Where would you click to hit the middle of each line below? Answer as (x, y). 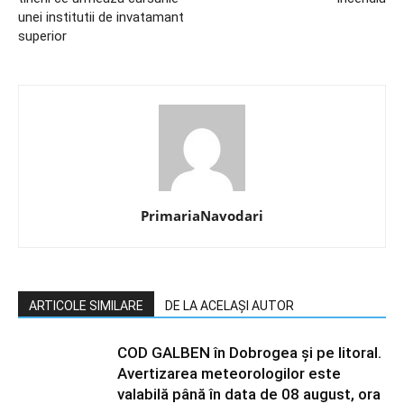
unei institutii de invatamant (101, 17)
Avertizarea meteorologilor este (229, 373)
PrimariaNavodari (202, 216)
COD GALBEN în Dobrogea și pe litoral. (249, 353)
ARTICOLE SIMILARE (86, 306)
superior (42, 36)
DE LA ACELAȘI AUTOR (230, 306)
